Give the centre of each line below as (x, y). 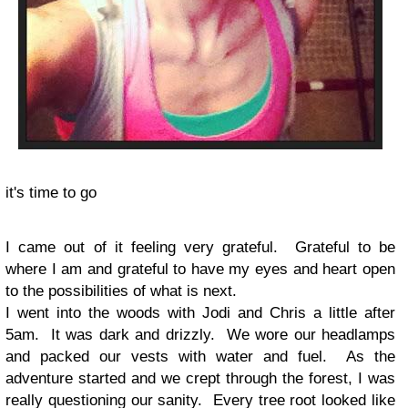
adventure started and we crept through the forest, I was (200, 378)
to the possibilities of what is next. (121, 291)
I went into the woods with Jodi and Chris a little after (200, 313)
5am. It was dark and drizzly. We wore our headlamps (200, 335)
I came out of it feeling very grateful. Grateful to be (200, 247)
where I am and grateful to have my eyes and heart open (200, 269)
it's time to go (51, 193)
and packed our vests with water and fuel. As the (200, 357)
